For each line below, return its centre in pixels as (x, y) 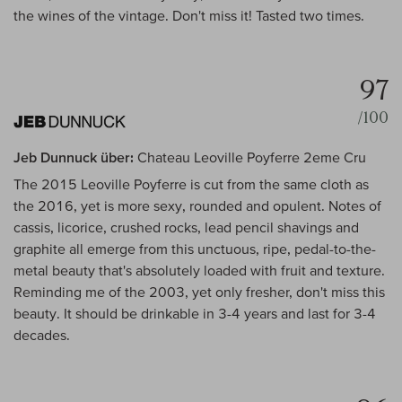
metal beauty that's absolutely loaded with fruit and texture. (199, 271)
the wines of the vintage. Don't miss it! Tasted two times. (189, 16)
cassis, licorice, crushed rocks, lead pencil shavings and (186, 227)
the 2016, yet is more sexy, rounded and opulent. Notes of (197, 206)
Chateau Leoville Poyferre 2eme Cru (250, 157)
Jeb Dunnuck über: (74, 157)
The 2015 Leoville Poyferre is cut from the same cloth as (191, 184)
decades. (42, 335)
